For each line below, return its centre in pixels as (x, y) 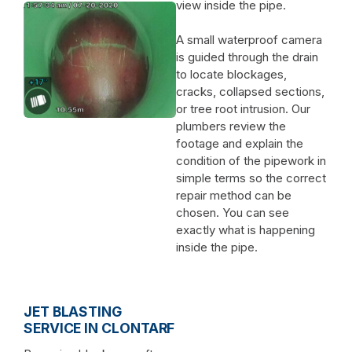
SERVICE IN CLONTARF (99, 328)
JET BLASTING (73, 311)
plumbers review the (231, 126)
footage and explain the (240, 143)
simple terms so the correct (251, 178)
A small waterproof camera (249, 39)
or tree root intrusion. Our (243, 108)
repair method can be (234, 195)
